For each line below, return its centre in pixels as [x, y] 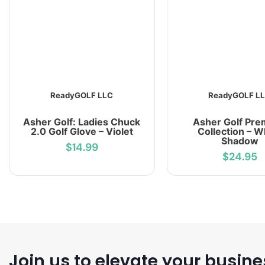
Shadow [240, 141]
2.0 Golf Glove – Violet [82, 132]
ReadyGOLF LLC [82, 96]
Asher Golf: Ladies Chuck [82, 122]
